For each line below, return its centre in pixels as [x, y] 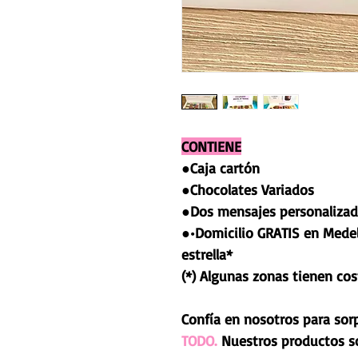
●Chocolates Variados [248, 189]
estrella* [207, 254]
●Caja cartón [221, 168]
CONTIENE [211, 146]
